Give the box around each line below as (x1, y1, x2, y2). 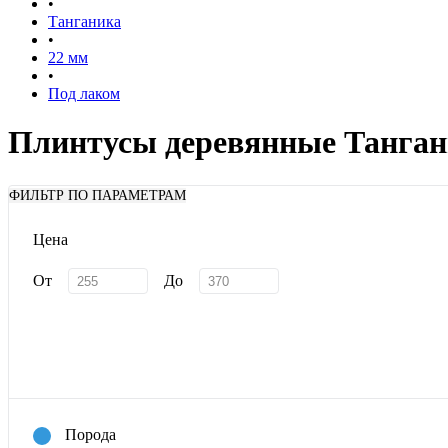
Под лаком (48, 85, 120, 102)
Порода (65, 425, 116, 443)
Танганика (48, 13, 121, 30)
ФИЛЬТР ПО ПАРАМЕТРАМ (9, 188, 186, 204)
